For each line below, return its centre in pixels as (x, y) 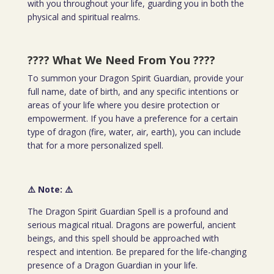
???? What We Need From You (110, 60)
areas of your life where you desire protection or (123, 105)
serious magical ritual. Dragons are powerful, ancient (131, 225)
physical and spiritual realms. (83, 17)
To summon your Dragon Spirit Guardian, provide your (135, 78)
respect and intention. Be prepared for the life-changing (137, 252)
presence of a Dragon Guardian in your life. (112, 265)
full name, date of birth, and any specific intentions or (133, 91)
